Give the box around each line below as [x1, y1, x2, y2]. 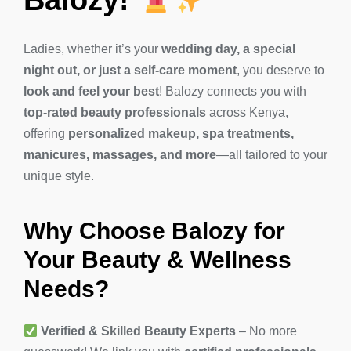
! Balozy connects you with [159, 85, 306, 99]
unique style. [24, 169, 94, 183]
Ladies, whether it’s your [24, 42, 161, 56]
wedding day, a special [161, 42, 295, 56]
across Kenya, [206, 106, 288, 120]
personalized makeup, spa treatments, [68, 127, 294, 141]
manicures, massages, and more [24, 148, 216, 162]
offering [24, 127, 68, 141]
